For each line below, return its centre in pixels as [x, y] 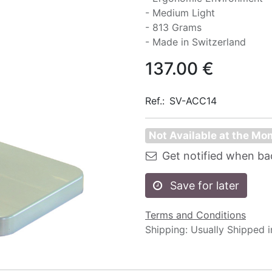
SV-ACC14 [193, 101]
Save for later [205, 185]
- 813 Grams [173, 27]
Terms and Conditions [195, 215]
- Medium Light [180, 13]
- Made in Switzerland [195, 42]
